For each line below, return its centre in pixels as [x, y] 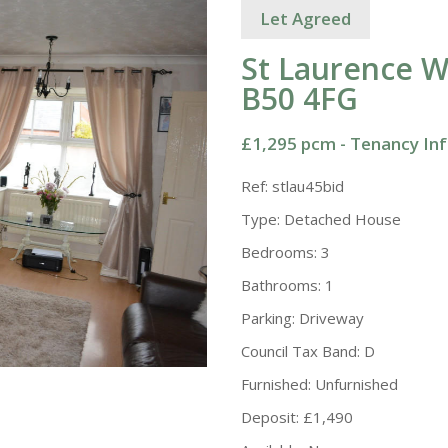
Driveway [330, 318]
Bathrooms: [281, 285]
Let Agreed [306, 18]
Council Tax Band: [301, 351]
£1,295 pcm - [296, 143]
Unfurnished [355, 384]
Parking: [268, 318]
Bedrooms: [279, 252]
